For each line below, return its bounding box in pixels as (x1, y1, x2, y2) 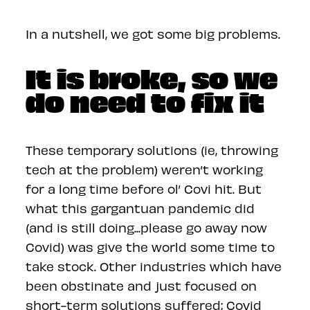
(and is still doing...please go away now (26, 220, 268, 235)
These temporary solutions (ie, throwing (26, 143, 279, 157)
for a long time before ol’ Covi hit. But (26, 181, 262, 196)
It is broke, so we (26, 60, 278, 95)
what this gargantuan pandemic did (26, 201, 255, 215)
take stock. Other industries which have (26, 259, 282, 273)
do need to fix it (26, 84, 265, 118)
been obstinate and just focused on (26, 278, 257, 293)
